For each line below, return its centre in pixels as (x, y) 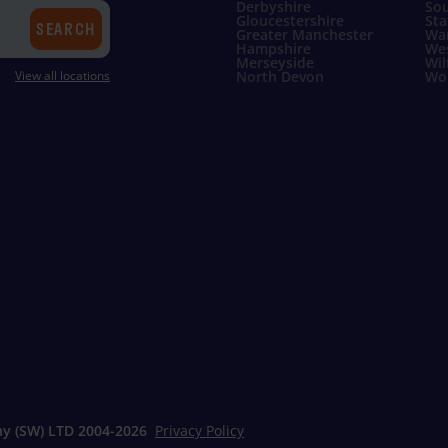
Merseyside (274, 63)
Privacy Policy (199, 430)
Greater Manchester (304, 35)
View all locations (62, 76)
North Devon (279, 77)
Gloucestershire (289, 21)
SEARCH (66, 29)
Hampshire (273, 49)
